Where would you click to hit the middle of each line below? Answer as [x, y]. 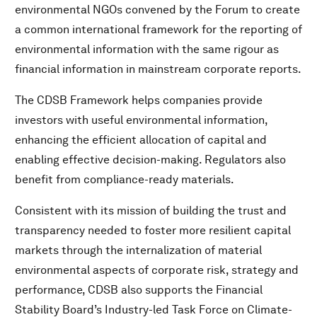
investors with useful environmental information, [141, 120]
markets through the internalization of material [138, 250]
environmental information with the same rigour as [147, 50]
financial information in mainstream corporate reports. [158, 69]
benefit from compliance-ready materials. [125, 180]
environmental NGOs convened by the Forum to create [157, 10]
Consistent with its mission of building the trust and [151, 211]
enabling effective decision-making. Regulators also [150, 160]
